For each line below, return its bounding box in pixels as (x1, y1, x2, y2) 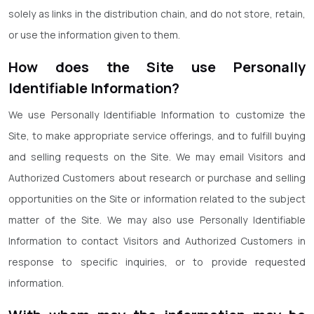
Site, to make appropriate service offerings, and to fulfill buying (8, 129, 306, 142)
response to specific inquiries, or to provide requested (8, 255, 306, 268)
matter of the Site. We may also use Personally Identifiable (8, 213, 306, 226)
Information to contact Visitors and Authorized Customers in (8, 234, 306, 247)
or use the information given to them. (8, 28, 180, 41)
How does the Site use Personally (8, 57, 306, 76)
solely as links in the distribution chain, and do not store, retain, (8, 7, 306, 20)
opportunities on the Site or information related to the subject (8, 192, 306, 205)
